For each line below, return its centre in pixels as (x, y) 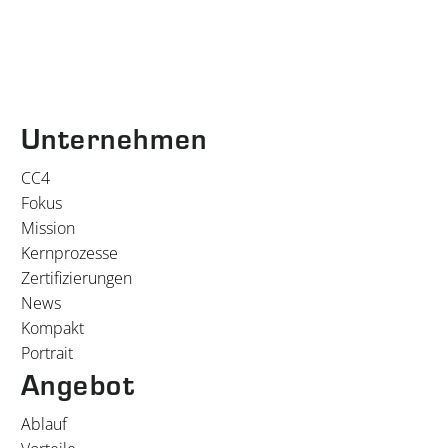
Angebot (78, 383)
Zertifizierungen (76, 277)
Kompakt (52, 327)
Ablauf (44, 423)
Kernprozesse (69, 252)
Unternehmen (114, 137)
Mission (48, 227)
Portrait (47, 352)
